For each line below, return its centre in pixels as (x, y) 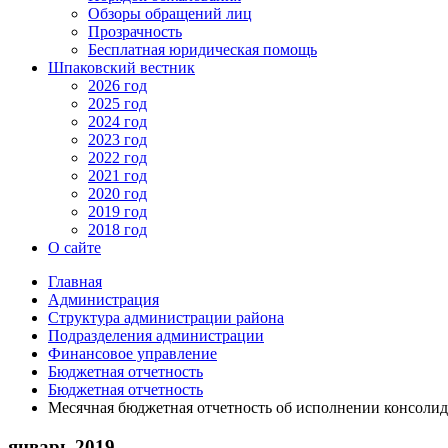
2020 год (117, 194)
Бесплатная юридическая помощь (202, 50)
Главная (75, 282)
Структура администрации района (166, 318)
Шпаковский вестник (121, 68)
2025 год (117, 104)
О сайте (74, 248)
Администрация (103, 300)
